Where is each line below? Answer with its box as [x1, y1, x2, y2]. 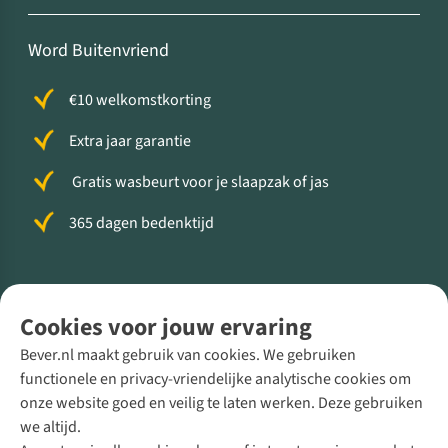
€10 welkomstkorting [68, 89, 211, 112]
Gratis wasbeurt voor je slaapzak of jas [68, 171, 329, 194]
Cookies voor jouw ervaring [20, 310, 312, 345]
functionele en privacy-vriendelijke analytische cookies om [20, 368, 411, 390]
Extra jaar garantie [68, 130, 191, 153]
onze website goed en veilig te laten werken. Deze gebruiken [20, 392, 423, 414]
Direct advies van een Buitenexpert [28, 400, 289, 426]
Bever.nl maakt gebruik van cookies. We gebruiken [20, 344, 356, 366]
